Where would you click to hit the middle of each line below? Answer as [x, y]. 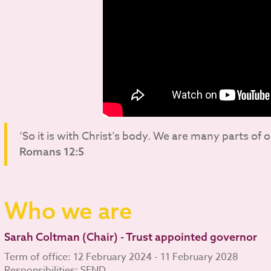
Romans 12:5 [51, 151]
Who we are [68, 210]
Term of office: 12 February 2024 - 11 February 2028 [121, 257]
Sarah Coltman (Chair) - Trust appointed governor [130, 237]
